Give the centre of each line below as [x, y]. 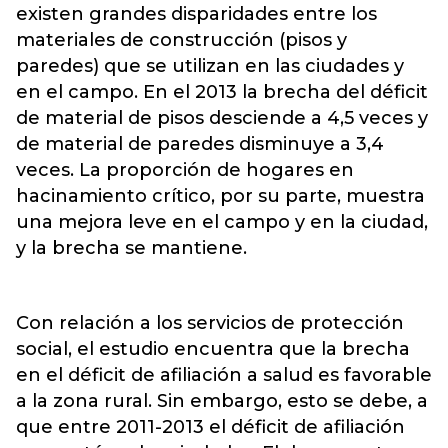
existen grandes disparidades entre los [196, 13]
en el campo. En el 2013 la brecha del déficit [222, 91]
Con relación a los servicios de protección [210, 322]
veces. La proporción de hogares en [185, 169]
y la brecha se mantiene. [131, 247]
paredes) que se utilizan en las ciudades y [210, 65]
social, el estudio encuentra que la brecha [213, 348]
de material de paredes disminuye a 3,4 [200, 143]
